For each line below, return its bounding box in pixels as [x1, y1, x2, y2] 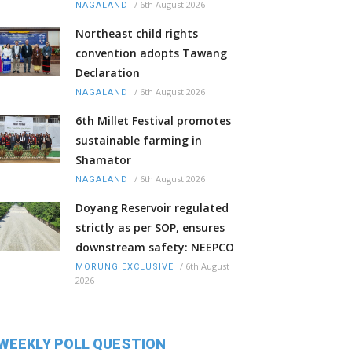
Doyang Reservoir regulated [75, 200, 229, 216]
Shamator [75, 152, 131, 168]
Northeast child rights [75, 26, 198, 42]
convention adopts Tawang [75, 46, 227, 61]
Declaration [75, 65, 140, 81]
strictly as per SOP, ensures [75, 220, 225, 236]
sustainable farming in [75, 133, 202, 148]
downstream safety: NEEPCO [75, 240, 234, 255]
